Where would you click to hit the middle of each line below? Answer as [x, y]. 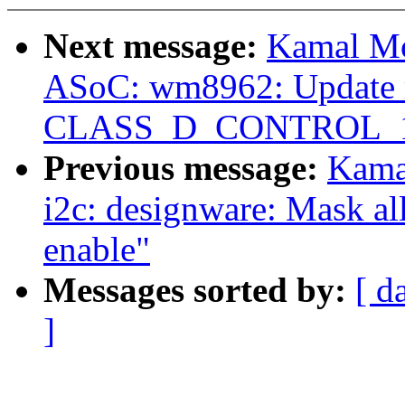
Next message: [155, 46]
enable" [97, 250]
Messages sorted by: [199, 290]
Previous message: [185, 168]
